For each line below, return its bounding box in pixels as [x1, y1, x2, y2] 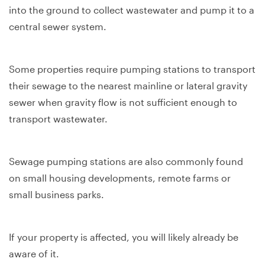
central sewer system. [9, 21, 106, 32]
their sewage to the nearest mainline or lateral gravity [9, 80, 247, 91]
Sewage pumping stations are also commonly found [9, 156, 243, 167]
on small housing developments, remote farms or [9, 172, 231, 183]
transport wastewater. [9, 113, 108, 124]
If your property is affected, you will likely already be [9, 231, 238, 243]
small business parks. [9, 189, 104, 200]
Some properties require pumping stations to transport [9, 63, 256, 75]
